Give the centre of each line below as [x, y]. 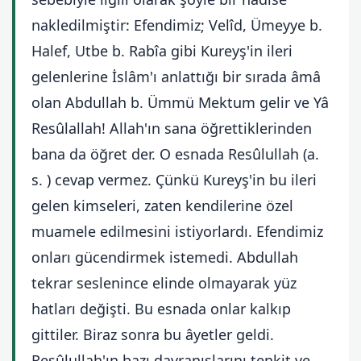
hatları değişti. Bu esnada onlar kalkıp [161, 309]
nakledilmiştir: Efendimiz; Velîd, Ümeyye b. [177, 25]
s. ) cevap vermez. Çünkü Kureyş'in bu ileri [174, 180]
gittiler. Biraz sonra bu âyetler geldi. [153, 334]
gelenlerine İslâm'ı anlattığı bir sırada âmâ [176, 77]
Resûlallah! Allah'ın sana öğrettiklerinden [172, 128]
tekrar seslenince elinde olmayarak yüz [164, 283]
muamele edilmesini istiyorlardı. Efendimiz [177, 231]
